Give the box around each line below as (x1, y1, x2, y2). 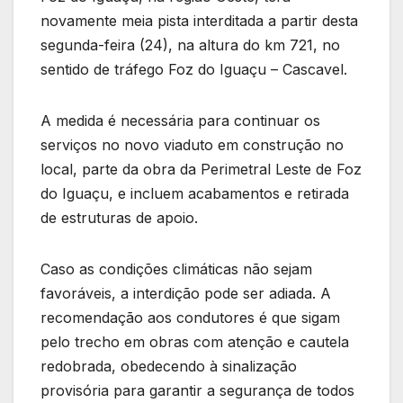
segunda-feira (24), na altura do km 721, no (40, 35, 340, 54)
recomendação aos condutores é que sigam (40, 308, 340, 327)
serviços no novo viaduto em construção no (40, 135, 344, 154)
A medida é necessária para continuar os (40, 111, 320, 130)
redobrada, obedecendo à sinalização (40, 356, 297, 375)
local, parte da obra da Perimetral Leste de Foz (40, 159, 362, 178)
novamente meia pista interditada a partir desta (40, 11, 358, 30)
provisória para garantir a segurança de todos (40, 381, 354, 399)
